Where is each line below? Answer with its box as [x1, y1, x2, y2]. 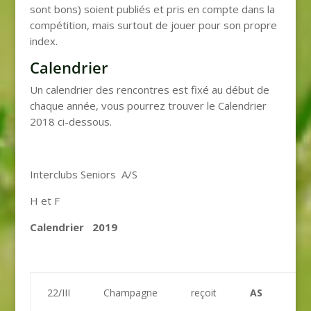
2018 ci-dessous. [29, 114, 112, 128]
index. [29, 33, 58, 48]
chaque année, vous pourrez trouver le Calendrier [29, 98, 267, 112]
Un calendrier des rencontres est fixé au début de [29, 82, 269, 96]
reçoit [190, 285, 217, 299]
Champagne [103, 285, 158, 299]
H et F [29, 193, 60, 208]
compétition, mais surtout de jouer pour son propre [29, 17, 277, 32]
